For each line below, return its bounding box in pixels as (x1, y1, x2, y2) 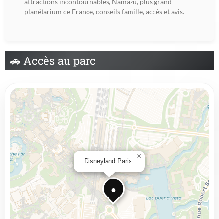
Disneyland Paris (84, 157, 132, 165)
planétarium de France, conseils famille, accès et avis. (24, 7, 184, 16)
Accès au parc (21, 53, 96, 68)
